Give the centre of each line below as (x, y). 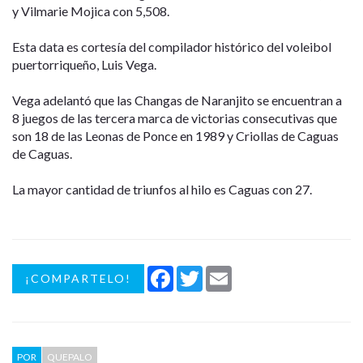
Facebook (198, 271)
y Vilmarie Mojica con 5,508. (91, 11)
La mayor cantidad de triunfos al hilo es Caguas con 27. (162, 189)
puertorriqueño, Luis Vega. (84, 64)
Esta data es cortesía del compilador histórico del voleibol (172, 46)
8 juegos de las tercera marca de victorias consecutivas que (175, 117)
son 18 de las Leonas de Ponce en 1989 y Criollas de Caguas (175, 135)
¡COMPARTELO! (78, 278)
